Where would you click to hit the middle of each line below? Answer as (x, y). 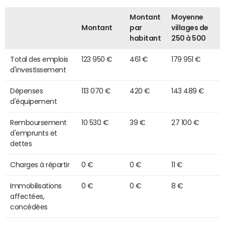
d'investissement (38, 70)
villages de (190, 27)
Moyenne (187, 17)
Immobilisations (36, 186)
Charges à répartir (40, 164)
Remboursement (38, 122)
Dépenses (27, 91)
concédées (29, 207)
